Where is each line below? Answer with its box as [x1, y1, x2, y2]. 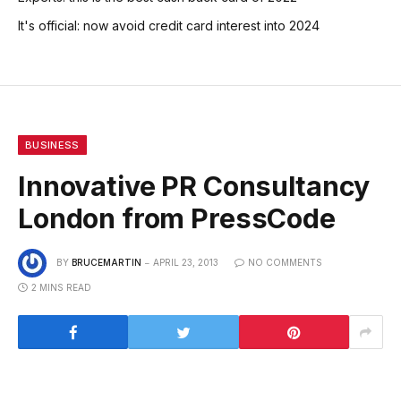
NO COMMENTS [248, 256, 322, 268]
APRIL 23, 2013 [153, 256, 218, 268]
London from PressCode [18, 202, 336, 235]
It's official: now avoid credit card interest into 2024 [18, 18, 320, 34]
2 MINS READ [31, 282, 91, 294]
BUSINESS [25, 139, 80, 152]
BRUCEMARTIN [72, 256, 141, 268]
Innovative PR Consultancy [18, 170, 371, 203]
